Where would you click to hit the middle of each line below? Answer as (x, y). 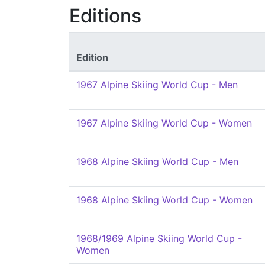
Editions (105, 16)
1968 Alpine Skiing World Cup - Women (164, 200)
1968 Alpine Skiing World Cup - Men (157, 161)
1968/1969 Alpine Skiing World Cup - (159, 238)
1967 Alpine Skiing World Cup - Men (157, 85)
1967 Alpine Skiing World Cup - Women (164, 123)
